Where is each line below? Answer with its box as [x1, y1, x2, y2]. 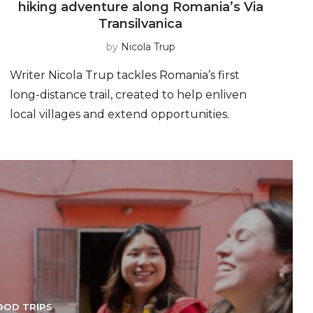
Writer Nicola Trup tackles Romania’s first [9, 68, 240, 82]
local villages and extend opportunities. [9, 107, 229, 121]
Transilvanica [99, 15, 183, 31]
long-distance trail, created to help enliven [9, 87, 247, 101]
